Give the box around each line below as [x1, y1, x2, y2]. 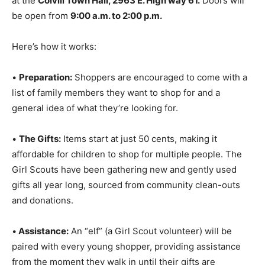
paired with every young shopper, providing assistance [12, 250, 241, 261]
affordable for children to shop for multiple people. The [12, 157, 242, 169]
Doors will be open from [12, 19, 115, 31]
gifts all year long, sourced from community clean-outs [12, 188, 240, 200]
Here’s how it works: [12, 50, 96, 62]
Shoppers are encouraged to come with [72, 80, 240, 92]
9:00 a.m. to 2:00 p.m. [115, 19, 206, 31]
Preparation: [19, 80, 72, 92]
